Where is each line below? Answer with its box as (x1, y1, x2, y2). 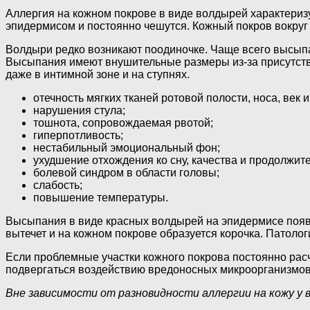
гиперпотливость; (33, 129, 123, 141)
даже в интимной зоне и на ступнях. (6, 68, 190, 80)
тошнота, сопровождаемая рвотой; (33, 116, 213, 129)
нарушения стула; (33, 104, 125, 116)
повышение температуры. (33, 191, 168, 203)
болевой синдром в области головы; (33, 166, 219, 179)
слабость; (33, 179, 82, 191)
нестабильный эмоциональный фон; (33, 141, 220, 154)
